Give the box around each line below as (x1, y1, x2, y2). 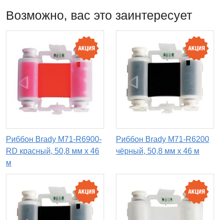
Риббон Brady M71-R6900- (6, 135, 102, 144)
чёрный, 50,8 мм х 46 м (116, 147, 199, 156)
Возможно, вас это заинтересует (6, 8, 192, 23)
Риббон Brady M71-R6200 (116, 135, 209, 144)
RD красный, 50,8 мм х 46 (6, 147, 99, 156)
